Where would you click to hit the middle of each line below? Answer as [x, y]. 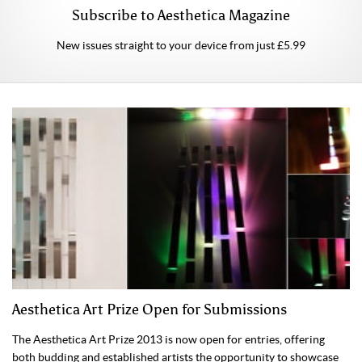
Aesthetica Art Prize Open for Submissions [149, 310]
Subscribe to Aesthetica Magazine [181, 16]
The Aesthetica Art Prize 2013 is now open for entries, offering [168, 340]
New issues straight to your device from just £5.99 [181, 46]
